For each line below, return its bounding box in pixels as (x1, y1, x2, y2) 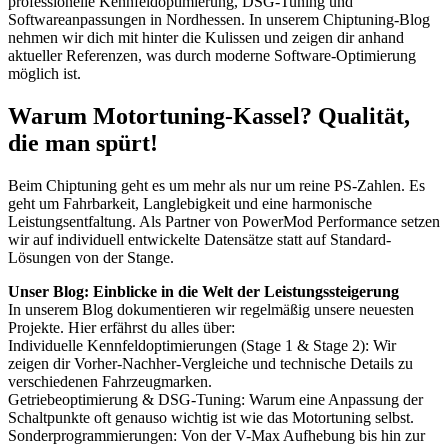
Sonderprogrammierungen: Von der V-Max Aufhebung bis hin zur (8, 426, 425, 444)
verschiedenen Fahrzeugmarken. (8, 372, 212, 390)
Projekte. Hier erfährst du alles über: (8, 318, 235, 336)
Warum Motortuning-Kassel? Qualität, (8, 102, 410, 129)
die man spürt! (8, 129, 158, 156)
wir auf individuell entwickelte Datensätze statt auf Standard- (8, 230, 391, 248)
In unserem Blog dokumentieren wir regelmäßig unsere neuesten (8, 300, 414, 318)
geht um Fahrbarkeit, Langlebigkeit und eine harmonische (8, 194, 372, 212)
